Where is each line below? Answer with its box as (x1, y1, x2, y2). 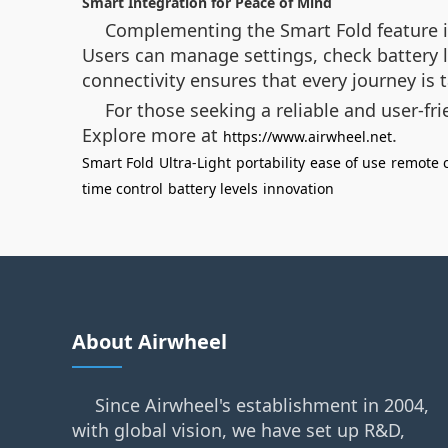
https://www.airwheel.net (223, 127, 392, 146)
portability (236, 153, 305, 172)
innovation (263, 179, 334, 198)
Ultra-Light (159, 153, 231, 172)
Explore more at (82, 123, 223, 147)
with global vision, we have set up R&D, (72, 418, 405, 442)
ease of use (310, 153, 386, 172)
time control (82, 179, 163, 198)
